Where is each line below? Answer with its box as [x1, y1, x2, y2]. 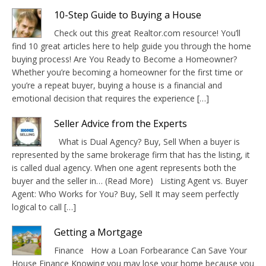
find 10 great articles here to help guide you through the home [12, 40, 251, 52]
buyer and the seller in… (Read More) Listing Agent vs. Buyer [12, 175, 248, 186]
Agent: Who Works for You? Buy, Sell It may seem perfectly [12, 188, 239, 199]
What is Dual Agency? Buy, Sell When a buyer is [54, 135, 240, 147]
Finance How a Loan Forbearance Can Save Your [54, 244, 247, 256]
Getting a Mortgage [54, 225, 142, 239]
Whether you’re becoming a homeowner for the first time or [12, 66, 243, 78]
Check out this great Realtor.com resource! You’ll [54, 27, 240, 39]
